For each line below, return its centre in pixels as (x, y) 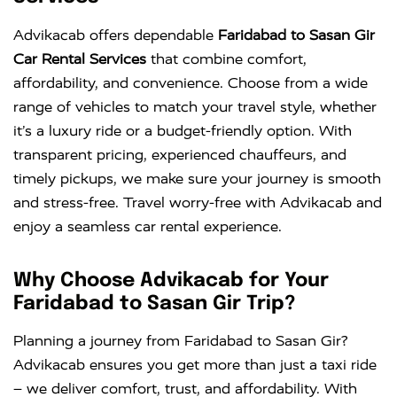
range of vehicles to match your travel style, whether (195, 106)
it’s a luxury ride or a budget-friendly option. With (183, 130)
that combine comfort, (226, 58)
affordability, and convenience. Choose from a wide (191, 82)
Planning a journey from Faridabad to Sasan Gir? (180, 341)
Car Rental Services (80, 58)
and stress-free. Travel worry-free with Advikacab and (198, 202)
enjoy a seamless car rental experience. (148, 226)
